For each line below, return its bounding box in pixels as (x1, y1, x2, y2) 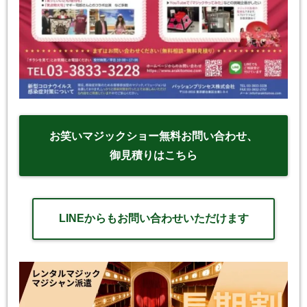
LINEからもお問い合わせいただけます (58, 212, 249, 225)
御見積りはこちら (110, 149, 197, 161)
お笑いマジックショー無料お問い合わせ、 (49, 130, 258, 142)
